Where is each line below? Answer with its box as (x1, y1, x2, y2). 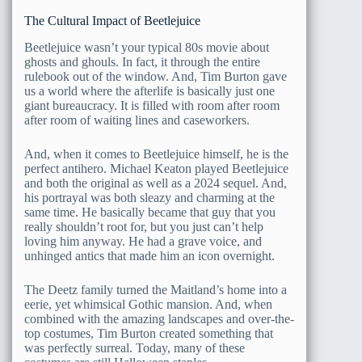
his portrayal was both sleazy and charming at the (24, 190, 275, 204)
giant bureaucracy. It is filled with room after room (24, 98, 280, 112)
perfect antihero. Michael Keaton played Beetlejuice (24, 161, 288, 175)
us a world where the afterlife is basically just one (24, 83, 275, 98)
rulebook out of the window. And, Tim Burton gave (24, 69, 287, 83)
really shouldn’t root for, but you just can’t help (24, 219, 263, 234)
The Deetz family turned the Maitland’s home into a (24, 282, 287, 297)
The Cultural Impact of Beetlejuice (24, 13, 200, 27)
